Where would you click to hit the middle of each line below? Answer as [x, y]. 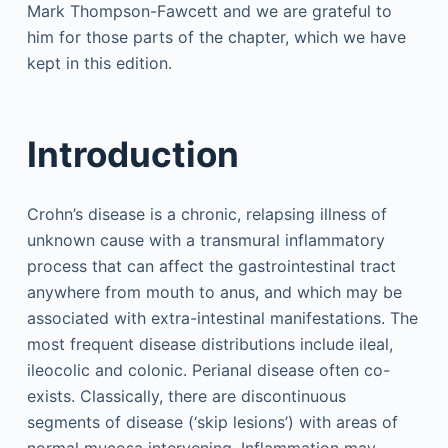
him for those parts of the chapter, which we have [216, 36]
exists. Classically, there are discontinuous [186, 395]
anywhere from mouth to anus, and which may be [214, 291]
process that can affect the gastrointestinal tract [211, 265]
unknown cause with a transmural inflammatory [205, 239]
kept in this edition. [99, 62]
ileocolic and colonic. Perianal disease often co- [208, 369]
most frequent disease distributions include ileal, [209, 343]
